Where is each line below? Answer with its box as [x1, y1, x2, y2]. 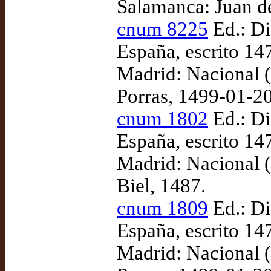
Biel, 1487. [117, 175, 206, 197]
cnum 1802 [117, 108, 208, 129]
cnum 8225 [117, 18, 208, 40]
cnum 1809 [117, 197, 208, 219]
